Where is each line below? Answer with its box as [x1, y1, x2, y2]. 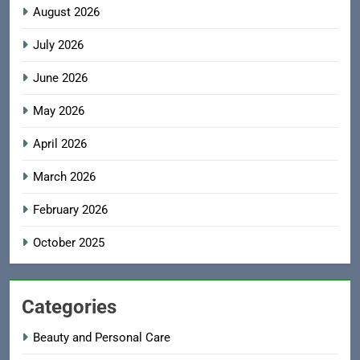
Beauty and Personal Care [33, 330, 170, 346]
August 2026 [33, 5, 100, 20]
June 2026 [33, 71, 88, 86]
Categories [22, 296, 117, 319]
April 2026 [33, 137, 87, 152]
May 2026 [33, 104, 84, 119]
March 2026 [33, 170, 96, 185]
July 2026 [33, 38, 84, 53]
